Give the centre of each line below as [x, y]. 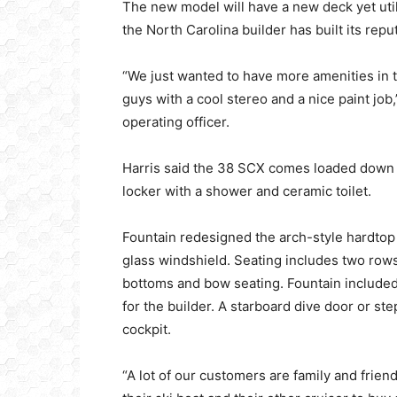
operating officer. [176, 122]
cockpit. [147, 329]
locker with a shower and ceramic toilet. [247, 191]
